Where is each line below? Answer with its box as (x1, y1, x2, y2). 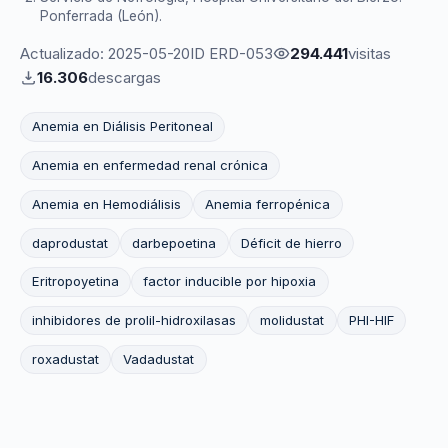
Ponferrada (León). (40, 7, 162, 24)
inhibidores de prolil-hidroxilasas (32, 312, 237, 329)
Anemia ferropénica (205, 195, 331, 212)
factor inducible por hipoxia (143, 273, 317, 290)
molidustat (260, 312, 325, 329)
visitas (348, 43, 391, 63)
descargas (88, 67, 161, 87)
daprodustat (32, 234, 109, 251)
